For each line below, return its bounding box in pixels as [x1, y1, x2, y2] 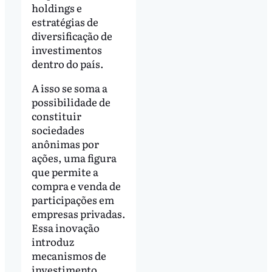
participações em [31, 192, 114, 208]
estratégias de [31, 14, 98, 30]
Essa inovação [31, 220, 100, 236]
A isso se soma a [31, 80, 107, 96]
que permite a [31, 164, 98, 180]
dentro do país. [31, 56, 104, 72]
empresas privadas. [31, 206, 126, 222]
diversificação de [31, 28, 112, 44]
